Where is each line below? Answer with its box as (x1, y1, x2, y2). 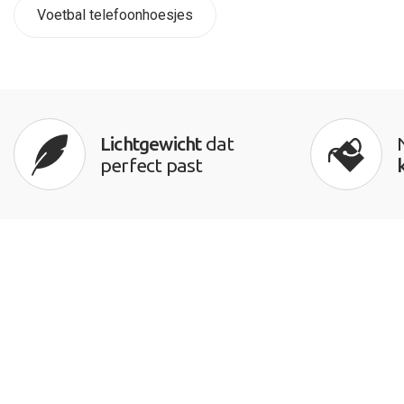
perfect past (100, 154, 203, 177)
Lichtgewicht (100, 133, 202, 155)
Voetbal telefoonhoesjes (37, 6, 193, 24)
